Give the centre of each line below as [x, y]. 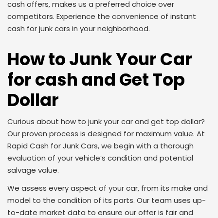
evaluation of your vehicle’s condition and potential [100, 158]
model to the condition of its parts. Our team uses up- [107, 200]
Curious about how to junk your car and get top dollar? [106, 121]
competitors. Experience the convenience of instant [102, 16]
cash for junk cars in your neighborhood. [79, 28]
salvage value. [33, 170]
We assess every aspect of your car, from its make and [108, 188]
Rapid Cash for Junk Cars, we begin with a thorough [100, 146]
